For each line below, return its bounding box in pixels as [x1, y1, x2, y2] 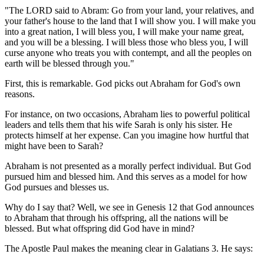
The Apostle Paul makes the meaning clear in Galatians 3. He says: [5, 243, 253, 253]
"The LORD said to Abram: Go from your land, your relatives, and [5, 5, 254, 15]
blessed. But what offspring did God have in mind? [5, 223, 194, 233]
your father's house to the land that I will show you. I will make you [5, 15, 256, 26]
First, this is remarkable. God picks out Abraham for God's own [5, 78, 240, 88]
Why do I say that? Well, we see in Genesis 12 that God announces [5, 202, 254, 212]
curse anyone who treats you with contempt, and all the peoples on [5, 47, 252, 58]
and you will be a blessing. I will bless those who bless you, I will [5, 37, 248, 47]
